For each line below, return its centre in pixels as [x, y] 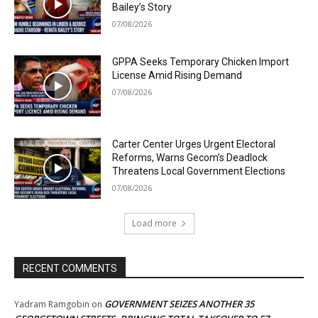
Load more [154, 223]
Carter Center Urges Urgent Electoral [194, 144]
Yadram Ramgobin [52, 304]
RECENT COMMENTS [70, 268]
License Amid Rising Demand [177, 76]
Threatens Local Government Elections [199, 171]
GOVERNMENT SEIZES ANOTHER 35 [179, 303]
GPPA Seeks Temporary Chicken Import [201, 62]
